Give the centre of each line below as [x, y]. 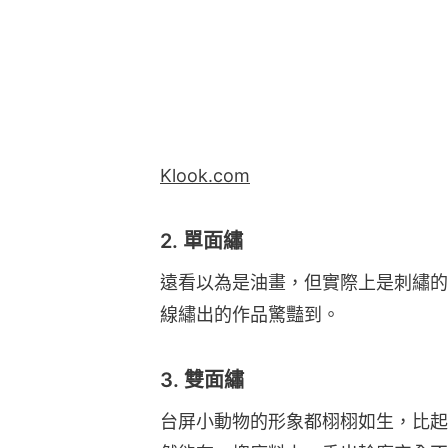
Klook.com [205, 175]
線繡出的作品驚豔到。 [250, 314]
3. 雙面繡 [202, 379]
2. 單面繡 [201, 240]
